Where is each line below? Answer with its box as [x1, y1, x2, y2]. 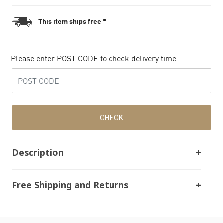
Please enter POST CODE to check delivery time [11, 53, 176, 64]
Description [12, 146, 64, 160]
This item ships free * [38, 17, 106, 25]
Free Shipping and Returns [12, 179, 128, 193]
